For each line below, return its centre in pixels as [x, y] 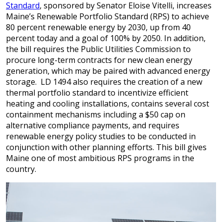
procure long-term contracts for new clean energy [99, 60]
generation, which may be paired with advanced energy [108, 71]
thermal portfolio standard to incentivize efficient [97, 93]
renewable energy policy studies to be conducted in [101, 136]
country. [21, 169]
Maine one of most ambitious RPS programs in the [100, 158]
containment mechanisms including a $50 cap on [96, 114]
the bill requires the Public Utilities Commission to [98, 49]
